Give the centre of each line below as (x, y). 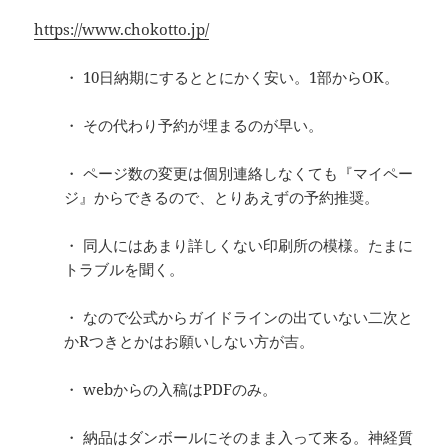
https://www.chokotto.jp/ (122, 29)
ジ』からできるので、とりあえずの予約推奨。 (222, 197)
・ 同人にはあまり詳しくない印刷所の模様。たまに (239, 245)
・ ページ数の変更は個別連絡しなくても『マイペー (239, 173)
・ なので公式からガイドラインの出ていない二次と (239, 317)
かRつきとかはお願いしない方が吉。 (189, 341)
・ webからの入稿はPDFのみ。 (171, 389)
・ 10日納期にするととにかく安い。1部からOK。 (232, 77)
